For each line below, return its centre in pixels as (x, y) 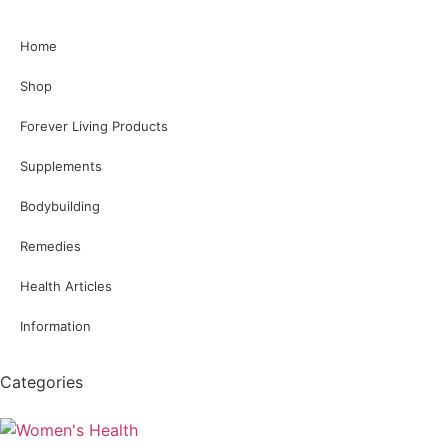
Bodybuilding (60, 205)
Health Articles (66, 285)
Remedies (50, 245)
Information (55, 325)
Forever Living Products (94, 125)
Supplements (61, 165)
